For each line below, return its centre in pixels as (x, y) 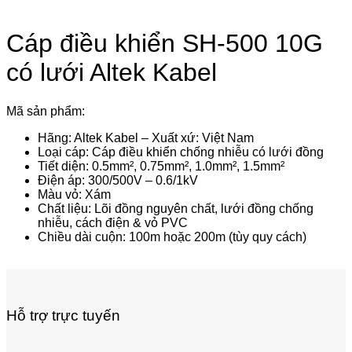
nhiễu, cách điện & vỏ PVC (113, 222)
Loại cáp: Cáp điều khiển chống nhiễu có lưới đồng (181, 152)
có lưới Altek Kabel (112, 73)
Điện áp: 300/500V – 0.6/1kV (118, 180)
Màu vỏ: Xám (74, 194)
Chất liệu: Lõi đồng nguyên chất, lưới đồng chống (176, 208)
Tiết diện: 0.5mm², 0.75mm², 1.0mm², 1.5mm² (161, 166)
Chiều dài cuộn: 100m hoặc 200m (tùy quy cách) (172, 236)
